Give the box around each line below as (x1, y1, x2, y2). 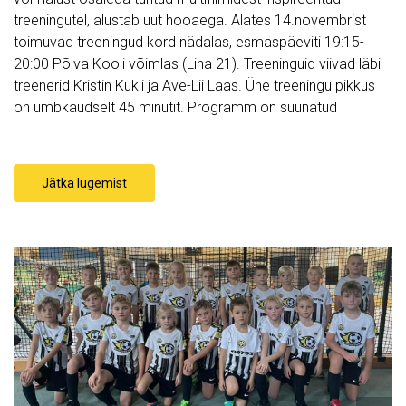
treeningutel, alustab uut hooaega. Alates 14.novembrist (14, 12, 366, 30)
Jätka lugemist (42, 176, 127, 191)
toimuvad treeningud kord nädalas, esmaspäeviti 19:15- (14, 34, 364, 52)
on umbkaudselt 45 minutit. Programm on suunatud (14, 99, 341, 117)
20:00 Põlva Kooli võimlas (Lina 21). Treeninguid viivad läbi (14, 55, 381, 73)
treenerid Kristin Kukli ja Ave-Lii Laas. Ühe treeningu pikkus (14, 77, 375, 95)
